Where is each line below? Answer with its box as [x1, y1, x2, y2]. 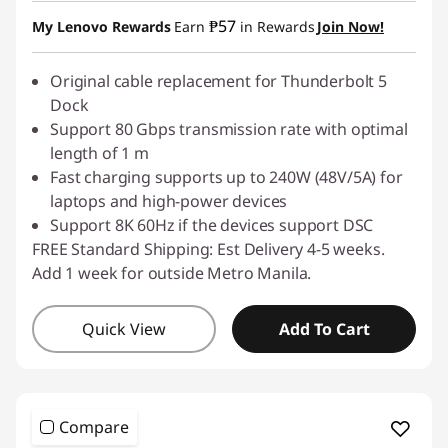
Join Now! [317, 17, 384, 36]
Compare [59, 416, 129, 438]
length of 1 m [50, 142, 149, 164]
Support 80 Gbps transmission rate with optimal [50, 118, 408, 140]
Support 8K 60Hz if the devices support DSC [50, 214, 374, 236]
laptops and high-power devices [50, 190, 288, 212]
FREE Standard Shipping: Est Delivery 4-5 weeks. [32, 238, 385, 260]
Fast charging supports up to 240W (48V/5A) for [50, 166, 403, 188]
